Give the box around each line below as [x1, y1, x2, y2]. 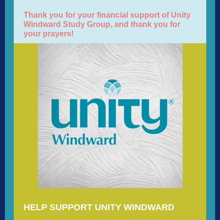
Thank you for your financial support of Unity [24, 11, 191, 19]
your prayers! [24, 29, 74, 38]
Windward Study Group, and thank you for [24, 20, 180, 28]
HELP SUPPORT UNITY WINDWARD [24, 202, 174, 212]
